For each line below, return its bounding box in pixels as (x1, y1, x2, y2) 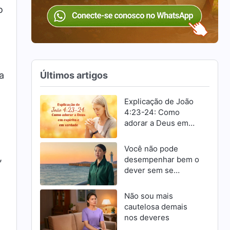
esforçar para (124, 176, 172, 186)
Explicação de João (124, 96, 194, 106)
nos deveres (124, 213, 169, 223)
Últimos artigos (40, 69, 108, 81)
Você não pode (124, 143, 178, 154)
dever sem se (124, 165, 174, 175)
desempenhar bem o (124, 154, 199, 164)
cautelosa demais (124, 202, 187, 212)
